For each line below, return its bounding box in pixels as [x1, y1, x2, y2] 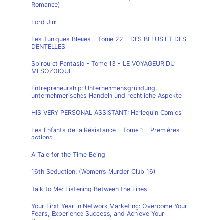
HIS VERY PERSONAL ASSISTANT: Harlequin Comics [31, 109, 182, 116]
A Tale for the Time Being [31, 151, 105, 158]
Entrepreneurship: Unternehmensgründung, [31, 84, 157, 92]
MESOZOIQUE [31, 67, 72, 75]
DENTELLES [31, 43, 65, 50]
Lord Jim [31, 18, 57, 26]
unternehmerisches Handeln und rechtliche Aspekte [31, 92, 182, 99]
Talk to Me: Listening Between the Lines [31, 185, 147, 192]
